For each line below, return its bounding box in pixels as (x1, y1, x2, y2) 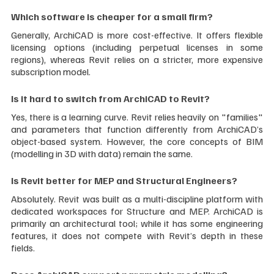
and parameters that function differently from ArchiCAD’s (11, 122, 263, 135)
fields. (11, 241, 35, 254)
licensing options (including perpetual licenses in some (11, 40, 263, 53)
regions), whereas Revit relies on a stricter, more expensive (11, 53, 263, 65)
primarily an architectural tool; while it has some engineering (11, 217, 263, 229)
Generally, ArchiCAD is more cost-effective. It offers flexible (11, 28, 263, 41)
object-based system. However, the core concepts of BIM (11, 135, 263, 147)
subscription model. (11, 65, 91, 78)
